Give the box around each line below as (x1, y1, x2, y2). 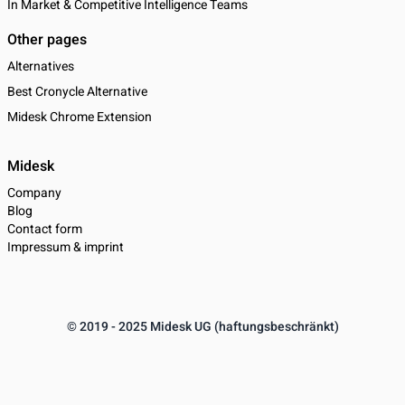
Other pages (7, 29, 87, 51)
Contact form (7, 220, 82, 239)
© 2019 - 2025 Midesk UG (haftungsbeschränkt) (66, 317, 339, 336)
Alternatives (7, 57, 74, 76)
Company (7, 184, 61, 202)
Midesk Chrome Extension (7, 108, 152, 127)
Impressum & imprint (7, 238, 124, 257)
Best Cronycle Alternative (7, 82, 147, 101)
